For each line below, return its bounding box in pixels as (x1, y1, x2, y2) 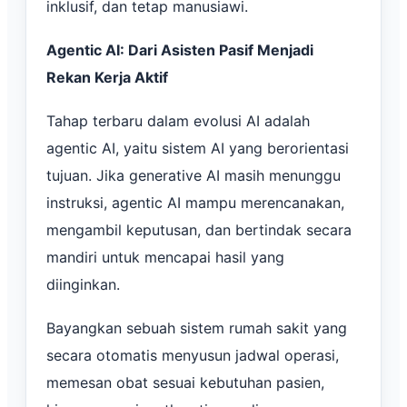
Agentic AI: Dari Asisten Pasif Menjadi (46, 40, 313, 59)
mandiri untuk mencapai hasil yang (46, 247, 284, 266)
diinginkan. (46, 274, 120, 293)
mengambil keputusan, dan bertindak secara (46, 220, 352, 239)
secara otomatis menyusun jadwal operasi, (46, 345, 339, 364)
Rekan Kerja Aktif (46, 67, 168, 86)
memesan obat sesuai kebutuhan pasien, (46, 372, 324, 392)
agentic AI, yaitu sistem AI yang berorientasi (46, 138, 349, 157)
